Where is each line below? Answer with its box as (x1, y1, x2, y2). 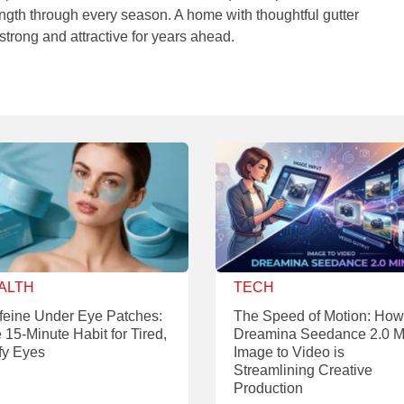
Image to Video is (234, 344, 344, 361)
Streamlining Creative (234, 363, 372, 379)
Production (234, 381, 303, 397)
